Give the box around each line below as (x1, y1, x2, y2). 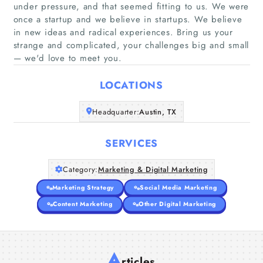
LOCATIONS (100, 78, 163, 92)
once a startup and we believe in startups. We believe (13, 12, 242, 26)
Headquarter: (92, 106, 140, 117)
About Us (112, 118, 151, 131)
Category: (63, 164, 98, 175)
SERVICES (105, 136, 158, 150)
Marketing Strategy (52, 183, 114, 192)
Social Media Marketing (140, 183, 217, 192)
